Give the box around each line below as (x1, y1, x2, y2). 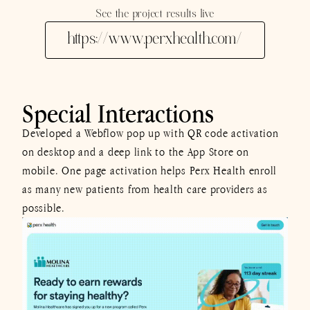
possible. (22, 200, 65, 216)
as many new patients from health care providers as (22, 181, 268, 197)
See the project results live (95, 7, 215, 23)
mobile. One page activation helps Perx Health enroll (22, 163, 277, 179)
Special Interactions (22, 97, 214, 130)
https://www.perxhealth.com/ (68, 29, 242, 52)
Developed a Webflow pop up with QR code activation (22, 125, 279, 141)
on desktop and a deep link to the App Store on (22, 144, 249, 160)
